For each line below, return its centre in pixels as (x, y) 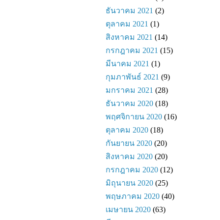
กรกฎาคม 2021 (132, 50)
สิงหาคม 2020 (129, 156)
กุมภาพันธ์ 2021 (132, 77)
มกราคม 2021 (129, 90)
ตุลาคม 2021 (127, 24)
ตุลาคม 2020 (127, 130)
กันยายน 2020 (129, 143)
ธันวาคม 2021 (129, 10)
